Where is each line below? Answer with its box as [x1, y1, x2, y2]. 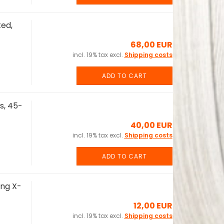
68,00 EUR [130, 39, 172, 50]
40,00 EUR [130, 119, 172, 131]
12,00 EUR [133, 200, 172, 211]
